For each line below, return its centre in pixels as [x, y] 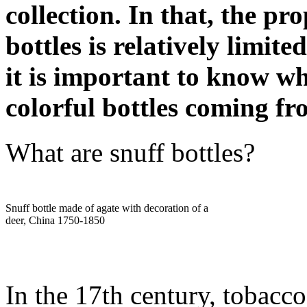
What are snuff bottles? [130, 153]
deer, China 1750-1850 [55, 221]
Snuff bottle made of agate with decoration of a [107, 208]
